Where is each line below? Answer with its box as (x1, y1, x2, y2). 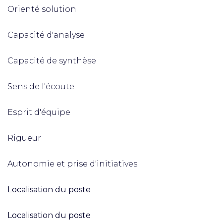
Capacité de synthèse (7, 56, 96, 65)
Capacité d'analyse (7, 30, 85, 40)
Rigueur (7, 133, 41, 143)
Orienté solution (7, 4, 76, 14)
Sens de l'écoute (7, 82, 74, 91)
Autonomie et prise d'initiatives (7, 159, 137, 168)
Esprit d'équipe (7, 108, 70, 117)
